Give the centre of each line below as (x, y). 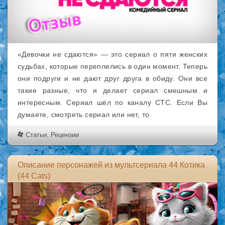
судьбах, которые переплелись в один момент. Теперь (113, 66)
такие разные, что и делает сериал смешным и (113, 90)
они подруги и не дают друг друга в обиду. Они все (113, 78)
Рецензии (65, 135)
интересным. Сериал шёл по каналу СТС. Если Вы (113, 102)
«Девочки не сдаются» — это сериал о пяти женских (113, 54)
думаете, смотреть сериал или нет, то (84, 115)
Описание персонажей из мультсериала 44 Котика (111, 165)
